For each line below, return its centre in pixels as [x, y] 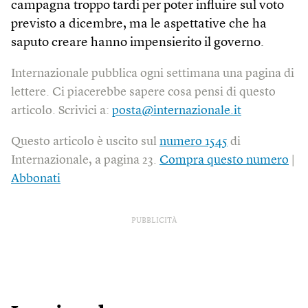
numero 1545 [194, 141]
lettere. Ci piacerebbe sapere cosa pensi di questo [143, 92]
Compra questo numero [224, 160]
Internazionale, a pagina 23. [85, 160]
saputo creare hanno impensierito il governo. [137, 43]
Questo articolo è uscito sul [85, 141]
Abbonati [36, 178]
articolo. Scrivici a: [62, 110]
